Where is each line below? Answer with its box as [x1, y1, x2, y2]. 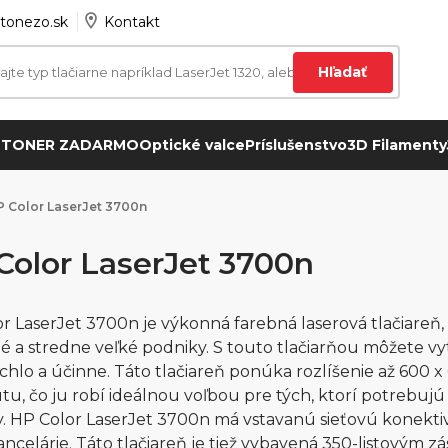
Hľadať [318, 63, 367, 81]
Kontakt [104, 13, 160, 31]
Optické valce [138, 136, 245, 154]
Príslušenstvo [244, 136, 347, 154]
